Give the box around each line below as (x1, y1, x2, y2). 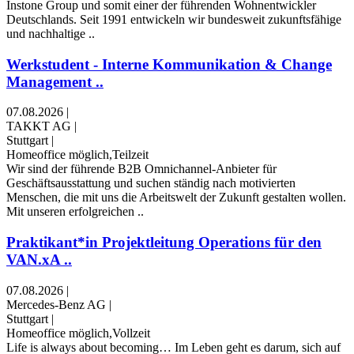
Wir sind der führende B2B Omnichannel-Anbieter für (6, 162, 277, 176)
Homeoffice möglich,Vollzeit (6, 326, 150, 340)
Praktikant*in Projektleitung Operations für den (6, 234, 322, 251)
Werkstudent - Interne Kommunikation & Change (6, 55, 332, 73)
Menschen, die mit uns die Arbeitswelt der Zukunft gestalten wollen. (6, 190, 346, 205)
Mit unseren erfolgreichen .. (6, 205, 144, 219)
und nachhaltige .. (6, 27, 95, 40)
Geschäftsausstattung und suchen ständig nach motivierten (6, 176, 296, 190)
